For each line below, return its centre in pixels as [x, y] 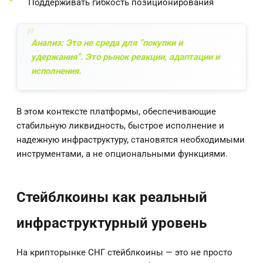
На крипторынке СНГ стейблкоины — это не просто [124, 252]
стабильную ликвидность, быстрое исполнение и [120, 125]
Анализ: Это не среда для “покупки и [107, 43]
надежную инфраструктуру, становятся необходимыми [131, 139]
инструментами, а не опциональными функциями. [122, 154]
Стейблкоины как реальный [112, 197]
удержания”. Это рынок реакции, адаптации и [125, 57]
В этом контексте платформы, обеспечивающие [116, 111]
